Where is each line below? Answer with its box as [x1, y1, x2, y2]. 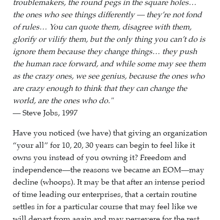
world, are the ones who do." [13, 96, 113, 106]
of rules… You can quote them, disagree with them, [13, 22, 192, 32]
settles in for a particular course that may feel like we [13, 202, 197, 212]
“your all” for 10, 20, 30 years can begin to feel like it [13, 140, 195, 150]
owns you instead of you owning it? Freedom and [13, 153, 187, 163]
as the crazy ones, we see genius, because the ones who [13, 71, 205, 81]
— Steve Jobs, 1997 [13, 108, 78, 118]
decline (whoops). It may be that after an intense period [13, 177, 205, 187]
